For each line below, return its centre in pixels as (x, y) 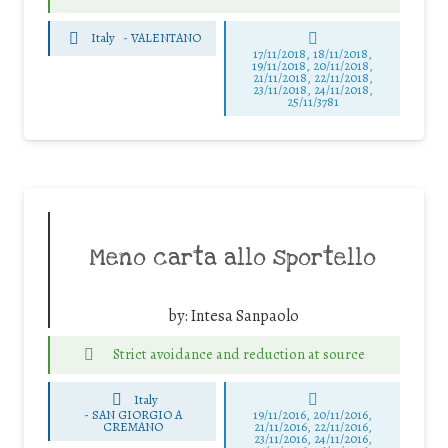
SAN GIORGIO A (136, 415)
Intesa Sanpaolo (244, 315)
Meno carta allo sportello (233, 257)
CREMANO (132, 427)
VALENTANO (166, 38)
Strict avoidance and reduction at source (238, 354)
